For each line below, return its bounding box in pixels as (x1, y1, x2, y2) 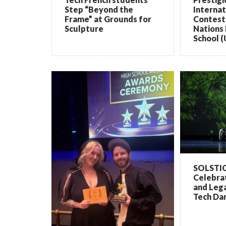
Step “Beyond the (65, 5, 133, 15)
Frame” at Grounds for (65, 14, 151, 24)
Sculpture (65, 24, 103, 34)
